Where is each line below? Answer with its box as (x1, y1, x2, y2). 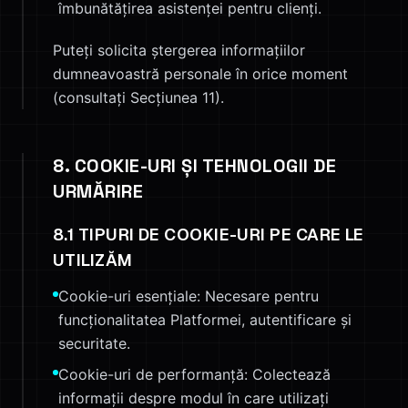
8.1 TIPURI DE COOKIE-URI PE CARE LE (53, 224, 364, 245)
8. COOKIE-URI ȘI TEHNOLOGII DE (53, 154, 336, 178)
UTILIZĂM (53, 250, 133, 270)
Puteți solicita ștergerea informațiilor (53, 41, 305, 59)
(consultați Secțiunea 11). (53, 88, 224, 107)
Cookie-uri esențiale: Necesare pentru (58, 287, 319, 305)
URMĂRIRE (53, 179, 143, 203)
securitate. (58, 334, 130, 352)
